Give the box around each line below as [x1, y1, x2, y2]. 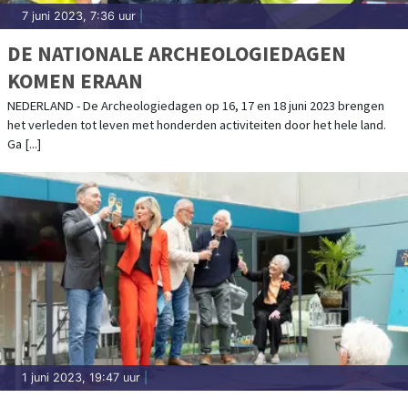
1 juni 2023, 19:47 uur [22, 370, 140, 384]
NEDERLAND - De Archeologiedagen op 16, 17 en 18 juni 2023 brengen [7, 97, 384, 114]
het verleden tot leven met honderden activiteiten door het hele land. [7, 116, 386, 133]
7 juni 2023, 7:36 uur [22, 8, 136, 23]
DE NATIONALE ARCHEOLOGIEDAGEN [7, 39, 346, 66]
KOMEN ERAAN [7, 66, 143, 94]
